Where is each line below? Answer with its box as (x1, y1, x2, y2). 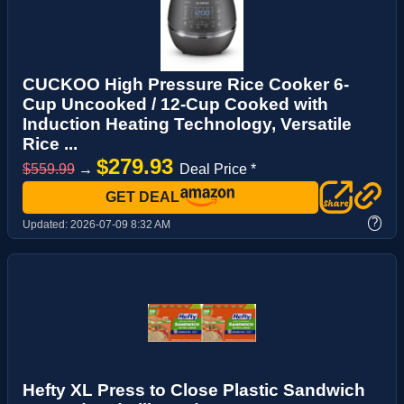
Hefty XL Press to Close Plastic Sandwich (23, 380, 365, 399)
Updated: (23, 217, 70, 231)
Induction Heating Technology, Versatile (23, 114, 352, 133)
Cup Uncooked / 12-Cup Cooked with (23, 94, 328, 114)
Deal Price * (179, 161, 256, 177)
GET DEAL (106, 188, 179, 205)
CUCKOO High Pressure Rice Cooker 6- (23, 74, 349, 94)
